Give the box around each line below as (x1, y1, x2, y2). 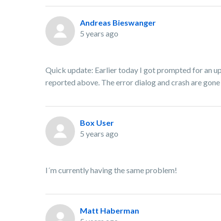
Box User (80, 118, 114, 128)
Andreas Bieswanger (80, 18, 156, 28)
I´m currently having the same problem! (45, 165, 179, 175)
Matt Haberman (80, 206, 139, 216)
